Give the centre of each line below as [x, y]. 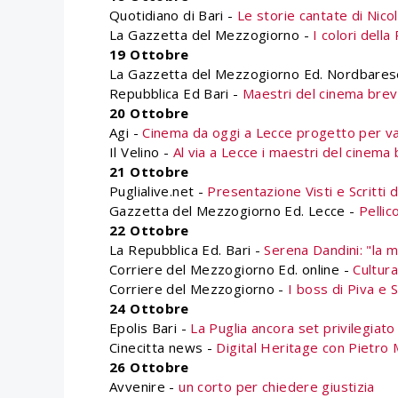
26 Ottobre [149, 367]
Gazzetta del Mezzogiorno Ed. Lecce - [234, 211]
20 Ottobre [149, 113]
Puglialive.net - [159, 191]
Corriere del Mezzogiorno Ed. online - [231, 269]
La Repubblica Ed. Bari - [187, 250]
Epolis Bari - [150, 328]
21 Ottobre [149, 171]
